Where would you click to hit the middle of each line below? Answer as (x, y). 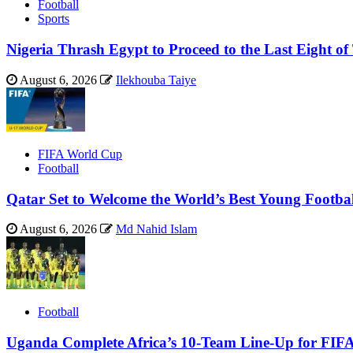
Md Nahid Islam (156, 229)
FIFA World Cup (80, 154)
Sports (54, 19)
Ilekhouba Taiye (156, 80)
